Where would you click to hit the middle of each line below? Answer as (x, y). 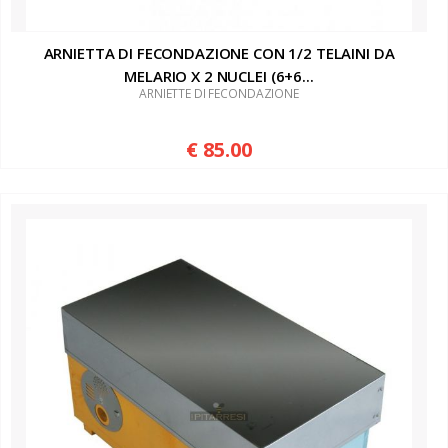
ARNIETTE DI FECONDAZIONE (219, 93)
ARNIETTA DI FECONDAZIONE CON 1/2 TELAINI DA (219, 52)
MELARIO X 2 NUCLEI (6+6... (219, 75)
